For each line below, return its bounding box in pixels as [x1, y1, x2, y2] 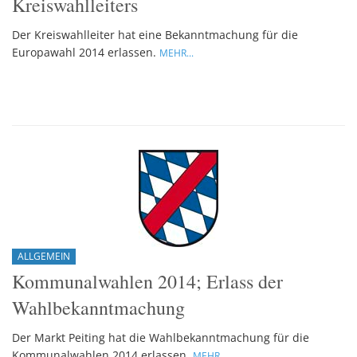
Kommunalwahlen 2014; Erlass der [12, 269, 283, 295]
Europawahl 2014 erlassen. [12, 44, 159, 60]
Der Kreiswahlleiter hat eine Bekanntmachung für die [12, 26, 298, 42]
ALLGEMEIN [18, 249, 70, 264]
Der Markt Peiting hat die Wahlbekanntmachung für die [12, 330, 309, 346]
